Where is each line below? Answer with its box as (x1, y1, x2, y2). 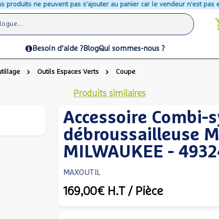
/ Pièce (128, 185, 163, 197)
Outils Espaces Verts (37, 68, 99, 75)
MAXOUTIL (63, 169, 101, 176)
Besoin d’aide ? (32, 44, 83, 52)
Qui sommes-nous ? (99, 44, 165, 52)
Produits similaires (73, 89, 146, 98)
